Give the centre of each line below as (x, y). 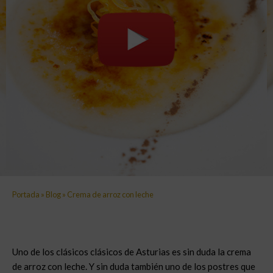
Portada (26, 194)
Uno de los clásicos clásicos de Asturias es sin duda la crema (132, 252)
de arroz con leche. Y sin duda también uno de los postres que (134, 266)
